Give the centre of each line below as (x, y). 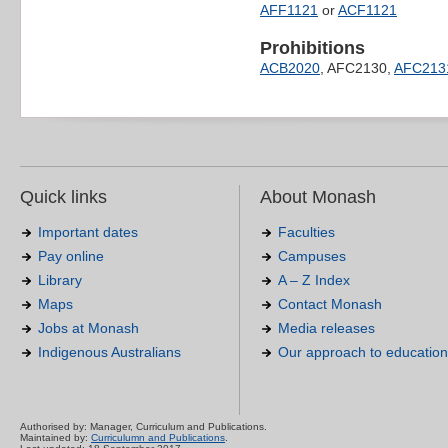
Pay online (71, 256)
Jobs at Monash (88, 328)
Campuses (312, 256)
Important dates (88, 232)
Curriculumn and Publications (158, 438)
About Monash (318, 197)
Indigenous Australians (109, 352)
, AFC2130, (357, 68)
